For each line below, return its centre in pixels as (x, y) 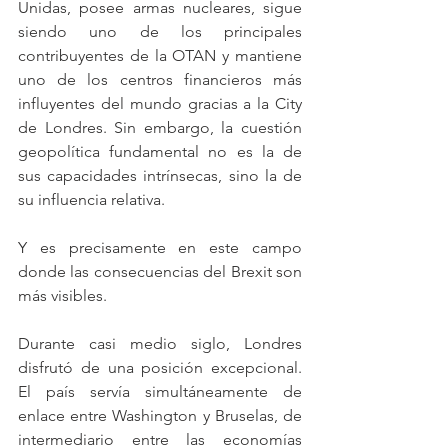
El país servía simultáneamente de (160, 391)
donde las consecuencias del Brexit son (160, 271)
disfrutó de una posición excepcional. (160, 367)
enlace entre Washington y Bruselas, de (160, 415)
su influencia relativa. (91, 199)
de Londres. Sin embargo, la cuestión (160, 127)
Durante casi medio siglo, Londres (160, 343)
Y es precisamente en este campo (160, 247)
